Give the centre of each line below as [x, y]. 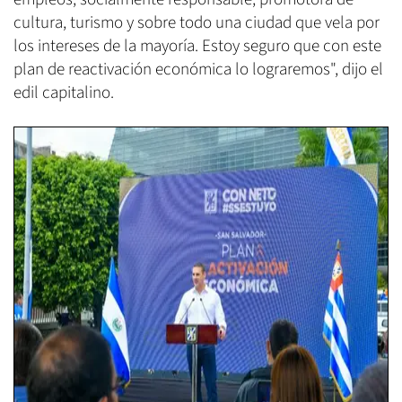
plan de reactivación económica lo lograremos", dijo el [198, 69]
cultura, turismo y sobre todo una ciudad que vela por [197, 22]
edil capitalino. [64, 92]
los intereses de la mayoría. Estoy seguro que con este [197, 46]
